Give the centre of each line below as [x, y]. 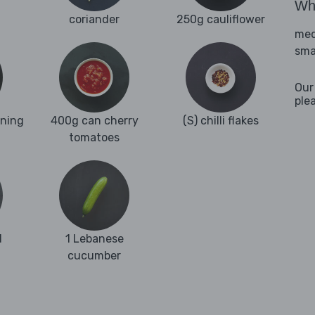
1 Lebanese [94, 239]
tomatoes [94, 138]
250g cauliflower [221, 20]
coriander [94, 20]
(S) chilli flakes [221, 121]
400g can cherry [94, 121]
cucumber [94, 256]
